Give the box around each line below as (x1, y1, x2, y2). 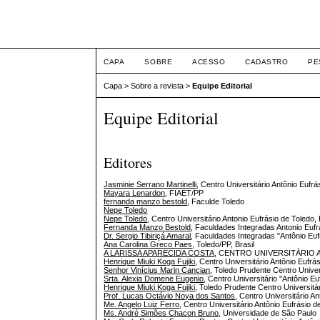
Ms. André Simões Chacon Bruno (104, 309, 219, 318)
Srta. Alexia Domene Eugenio (104, 274, 204, 284)
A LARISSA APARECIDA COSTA (104, 249, 215, 258)
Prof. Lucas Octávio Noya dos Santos (104, 291, 236, 301)
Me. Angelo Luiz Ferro (104, 300, 180, 309)
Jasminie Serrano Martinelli (104, 180, 197, 189)
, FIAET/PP (165, 189, 204, 198)
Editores (104, 152, 153, 172)
